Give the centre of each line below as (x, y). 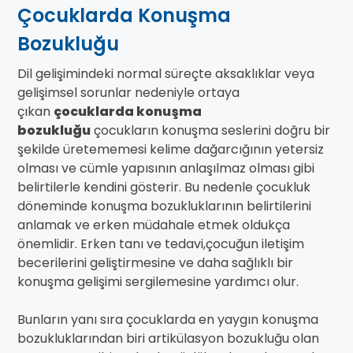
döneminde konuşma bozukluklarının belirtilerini (164, 206)
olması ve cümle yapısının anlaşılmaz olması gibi (166, 169)
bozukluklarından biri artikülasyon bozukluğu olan (168, 339)
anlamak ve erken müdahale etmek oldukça (154, 225)
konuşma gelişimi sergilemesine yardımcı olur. (158, 282)
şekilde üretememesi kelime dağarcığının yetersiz (171, 150)
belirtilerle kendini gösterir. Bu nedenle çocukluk (164, 188)
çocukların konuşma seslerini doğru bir (210, 131)
